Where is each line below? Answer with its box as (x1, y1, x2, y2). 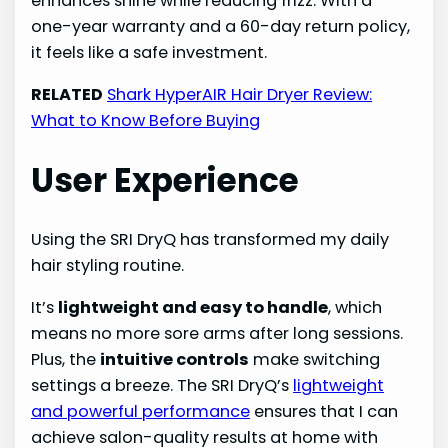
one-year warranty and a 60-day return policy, (31, 14, 411, 38)
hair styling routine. (31, 254, 185, 278)
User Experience (31, 157, 300, 203)
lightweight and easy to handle (58, 296, 329, 320)
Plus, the (31, 348, 101, 372)
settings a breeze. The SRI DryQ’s (31, 374, 294, 398)
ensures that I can (250, 400, 399, 424)
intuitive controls (100, 348, 250, 372)
